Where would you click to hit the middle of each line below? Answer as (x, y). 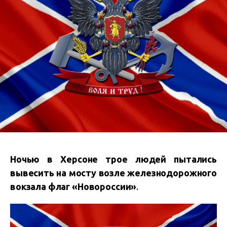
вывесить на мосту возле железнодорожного (113, 173)
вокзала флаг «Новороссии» (73, 186)
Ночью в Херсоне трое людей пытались (113, 159)
